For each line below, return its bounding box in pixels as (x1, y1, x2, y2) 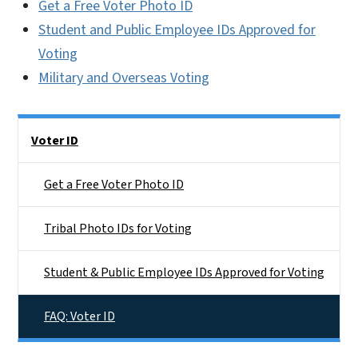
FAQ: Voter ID (44, 307, 115, 325)
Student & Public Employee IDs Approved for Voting (44, 263, 324, 281)
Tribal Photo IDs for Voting (44, 219, 192, 237)
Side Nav (18, 120, 63, 138)
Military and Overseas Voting (38, 67, 209, 88)
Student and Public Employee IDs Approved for (38, 19, 316, 40)
